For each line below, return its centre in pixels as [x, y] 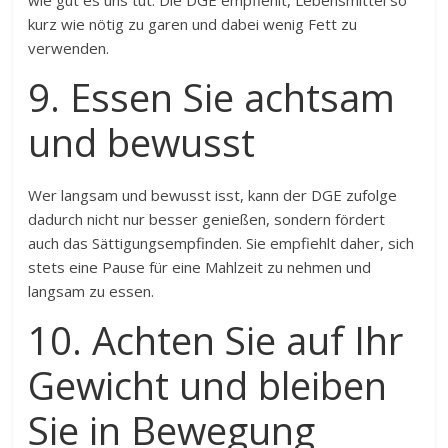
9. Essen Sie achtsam [212, 97]
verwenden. [69, 48]
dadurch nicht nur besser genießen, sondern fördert [207, 219]
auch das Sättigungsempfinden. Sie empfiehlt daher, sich [221, 243]
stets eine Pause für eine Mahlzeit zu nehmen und [200, 267]
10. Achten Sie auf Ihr [216, 340]
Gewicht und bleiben [208, 385]
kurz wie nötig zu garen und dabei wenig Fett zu [193, 24]
